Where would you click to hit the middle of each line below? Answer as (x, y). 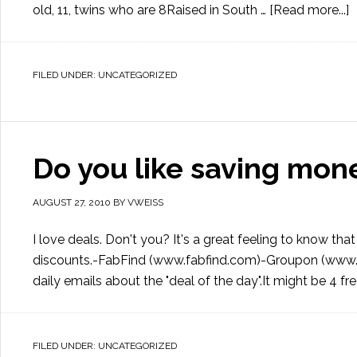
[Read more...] (309, 10)
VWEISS (145, 202)
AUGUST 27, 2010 (72, 202)
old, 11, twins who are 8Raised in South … (151, 10)
